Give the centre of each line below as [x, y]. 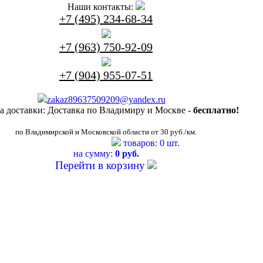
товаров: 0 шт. [151, 143]
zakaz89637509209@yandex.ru [106, 100]
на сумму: [94, 154]
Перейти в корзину [100, 165]
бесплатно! [216, 110]
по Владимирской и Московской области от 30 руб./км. [106, 132]
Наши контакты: [100, 7]
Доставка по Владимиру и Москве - [119, 110]
